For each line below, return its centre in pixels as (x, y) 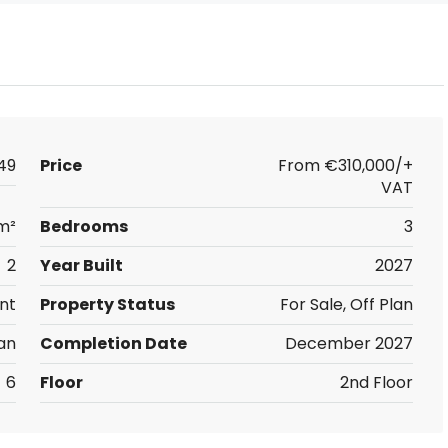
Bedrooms (83, 226)
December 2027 (349, 343)
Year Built (81, 265)
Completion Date (113, 343)
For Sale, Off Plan (346, 304)
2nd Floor (376, 382)
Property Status (107, 304)
